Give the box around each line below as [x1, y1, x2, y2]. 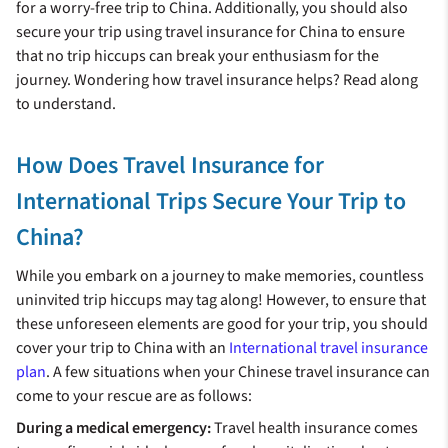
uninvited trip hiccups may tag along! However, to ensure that [16, 289, 426, 312]
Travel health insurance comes [211, 417, 418, 440]
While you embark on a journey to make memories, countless [16, 265, 424, 288]
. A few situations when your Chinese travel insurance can [46, 361, 430, 384]
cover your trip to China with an [16, 337, 229, 360]
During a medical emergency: [16, 417, 211, 440]
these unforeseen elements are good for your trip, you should [16, 313, 428, 336]
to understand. [16, 93, 116, 116]
